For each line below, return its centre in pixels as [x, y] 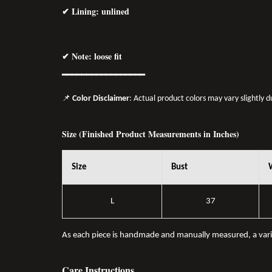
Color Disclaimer [101, 98]
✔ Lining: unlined [96, 11]
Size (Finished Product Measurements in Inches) [151, 134]
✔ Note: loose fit [92, 56]
